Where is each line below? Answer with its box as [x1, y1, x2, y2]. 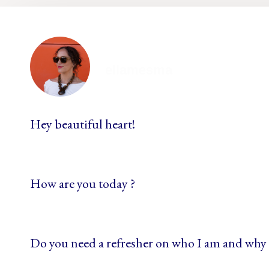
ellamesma [105, 62, 172, 77]
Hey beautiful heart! [30, 115, 135, 133]
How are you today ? [30, 175, 135, 192]
